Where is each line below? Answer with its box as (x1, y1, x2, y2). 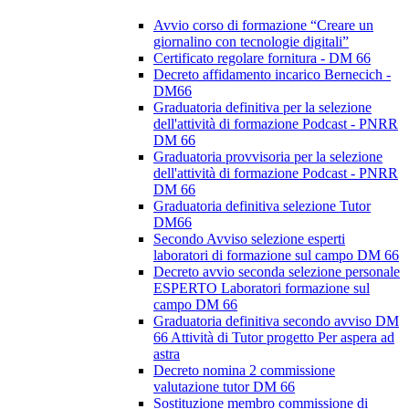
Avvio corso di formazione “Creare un (153, 17, 373, 34)
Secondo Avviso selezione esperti (153, 231, 345, 247)
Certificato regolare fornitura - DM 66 (153, 50, 371, 67)
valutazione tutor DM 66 (153, 379, 295, 395)
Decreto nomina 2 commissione (153, 362, 335, 379)
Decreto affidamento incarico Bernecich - (153, 67, 391, 83)
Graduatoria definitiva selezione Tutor (153, 198, 371, 215)
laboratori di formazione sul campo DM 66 (153, 247, 399, 264)
